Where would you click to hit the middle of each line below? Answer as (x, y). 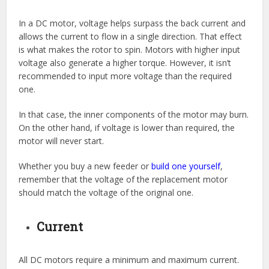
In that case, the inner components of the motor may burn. (134, 114)
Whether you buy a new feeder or (85, 166)
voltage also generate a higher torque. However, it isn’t (125, 62)
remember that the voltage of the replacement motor (123, 179)
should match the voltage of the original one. (106, 192)
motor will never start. (62, 141)
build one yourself (186, 166)
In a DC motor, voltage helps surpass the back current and (132, 23)
